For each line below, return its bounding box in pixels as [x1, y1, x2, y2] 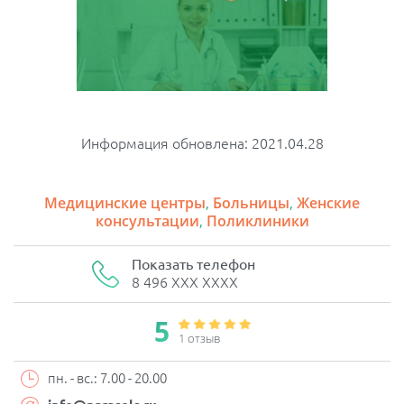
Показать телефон [132, 256, 255, 273]
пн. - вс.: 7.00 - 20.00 [48, 371, 167, 387]
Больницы [213, 193, 289, 214]
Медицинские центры [44, 193, 206, 214]
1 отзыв [178, 330, 220, 347]
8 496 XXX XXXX [132, 274, 238, 291]
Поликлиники [206, 211, 309, 232]
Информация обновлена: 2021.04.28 [80, 135, 324, 152]
